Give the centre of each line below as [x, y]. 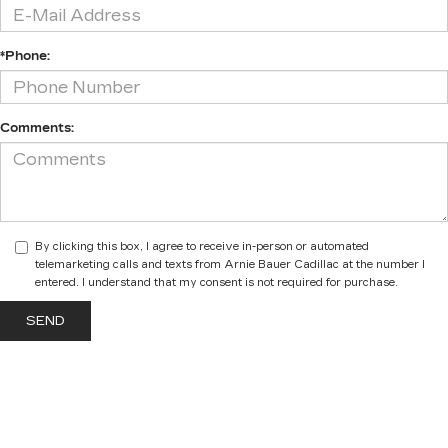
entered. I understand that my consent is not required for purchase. [216, 283]
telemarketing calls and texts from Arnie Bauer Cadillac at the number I [230, 265]
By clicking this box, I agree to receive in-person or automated [202, 247]
